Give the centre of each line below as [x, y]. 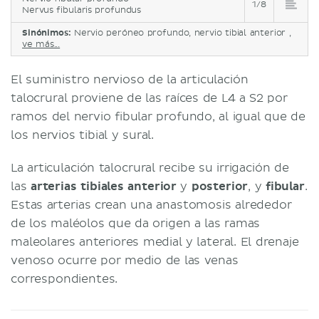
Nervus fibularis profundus [82, 10]
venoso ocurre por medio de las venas [125, 260]
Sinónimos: [48, 33]
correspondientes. [64, 279]
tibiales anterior [127, 186]
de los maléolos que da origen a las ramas [136, 223]
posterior [220, 186]
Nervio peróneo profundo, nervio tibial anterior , [182, 33]
